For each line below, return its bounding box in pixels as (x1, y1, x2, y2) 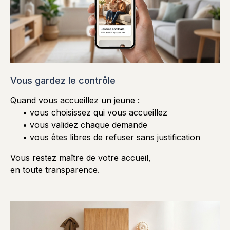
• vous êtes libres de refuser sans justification (23, 131, 200, 142)
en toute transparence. (10, 164, 100, 175)
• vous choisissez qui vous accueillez (23, 107, 167, 118)
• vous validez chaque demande (23, 119, 147, 130)
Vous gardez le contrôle (10, 74, 116, 86)
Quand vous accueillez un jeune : (10, 94, 140, 105)
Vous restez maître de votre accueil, (10, 152, 151, 163)
